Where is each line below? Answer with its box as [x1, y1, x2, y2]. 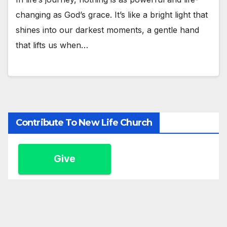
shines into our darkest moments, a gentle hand [16, 25, 199, 35]
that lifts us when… [16, 40, 88, 51]
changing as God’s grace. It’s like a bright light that [16, 10, 208, 20]
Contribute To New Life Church [16, 117, 152, 128]
